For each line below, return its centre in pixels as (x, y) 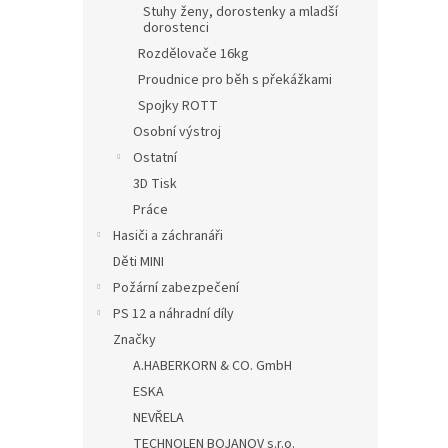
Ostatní (155, 158)
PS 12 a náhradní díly (173, 314)
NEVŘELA (158, 418)
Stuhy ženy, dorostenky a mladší (240, 12)
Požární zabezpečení (176, 288)
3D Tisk (155, 184)
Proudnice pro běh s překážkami (235, 80)
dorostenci (176, 28)
